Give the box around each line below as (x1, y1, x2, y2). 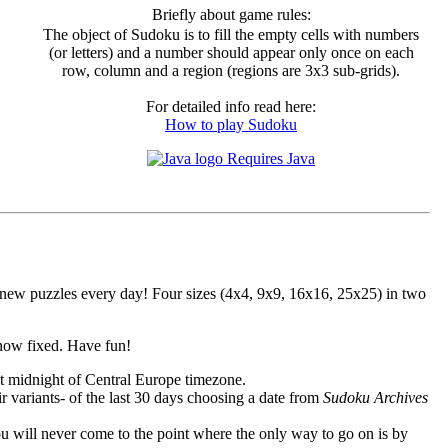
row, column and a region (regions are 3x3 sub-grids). (62, 61, 400, 79)
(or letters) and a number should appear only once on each (48, 43, 414, 61)
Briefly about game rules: (151, 5, 311, 23)
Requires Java (223, 149, 315, 167)
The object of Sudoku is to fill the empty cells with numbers (43, 25, 419, 43)
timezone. (181, 371, 246, 389)
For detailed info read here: (146, 97, 316, 115)
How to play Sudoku (165, 115, 297, 133)
